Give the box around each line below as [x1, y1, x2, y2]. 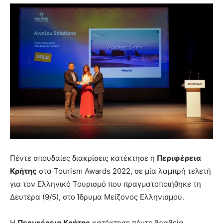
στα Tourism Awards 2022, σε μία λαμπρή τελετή [37, 166, 211, 176]
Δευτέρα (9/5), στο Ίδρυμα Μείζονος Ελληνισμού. [10, 192, 184, 202]
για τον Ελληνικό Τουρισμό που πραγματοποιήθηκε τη [10, 179, 201, 189]
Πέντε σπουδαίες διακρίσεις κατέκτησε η [10, 153, 157, 163]
